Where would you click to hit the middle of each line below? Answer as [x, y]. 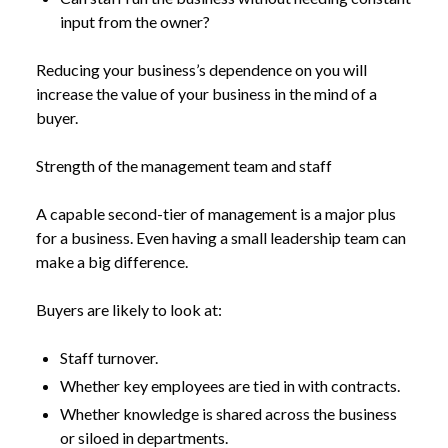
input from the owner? [135, 21]
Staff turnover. [109, 357]
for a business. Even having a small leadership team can [221, 237]
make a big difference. [112, 261]
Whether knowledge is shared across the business [228, 413]
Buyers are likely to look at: [129, 309]
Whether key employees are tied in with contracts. [230, 385]
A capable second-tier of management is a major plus [216, 213]
